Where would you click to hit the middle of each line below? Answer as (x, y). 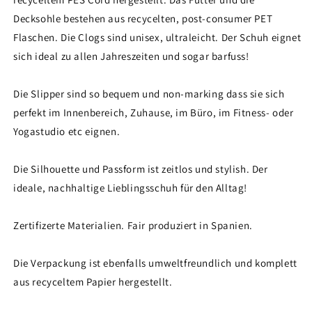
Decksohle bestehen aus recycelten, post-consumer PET (143, 19)
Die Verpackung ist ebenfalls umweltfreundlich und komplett (155, 263)
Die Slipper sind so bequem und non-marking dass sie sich (149, 94)
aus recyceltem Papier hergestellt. (93, 282)
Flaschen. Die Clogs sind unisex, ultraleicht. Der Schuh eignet (157, 38)
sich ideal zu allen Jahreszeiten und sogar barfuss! (131, 56)
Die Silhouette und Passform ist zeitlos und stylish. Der (141, 169)
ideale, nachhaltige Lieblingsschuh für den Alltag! (131, 188)
